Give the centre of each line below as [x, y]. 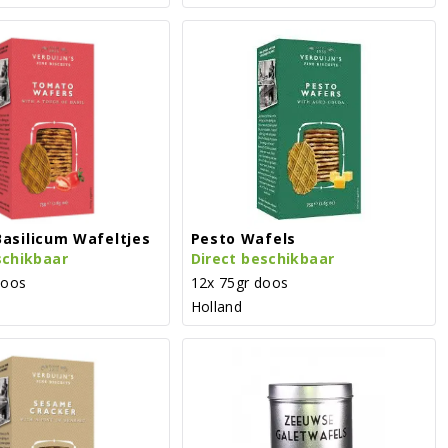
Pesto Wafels [243, 238]
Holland [216, 306]
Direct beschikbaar [262, 258]
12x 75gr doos [239, 282]
